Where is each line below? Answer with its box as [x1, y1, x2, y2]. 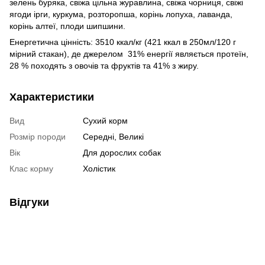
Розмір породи [9, 131, 66, 141]
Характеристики [9, 91, 94, 103]
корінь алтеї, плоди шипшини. [9, 21, 125, 31]
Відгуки [9, 196, 49, 208]
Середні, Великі [83, 131, 144, 141]
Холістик [83, 163, 115, 173]
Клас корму [9, 163, 53, 173]
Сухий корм [83, 115, 128, 125]
